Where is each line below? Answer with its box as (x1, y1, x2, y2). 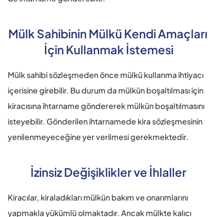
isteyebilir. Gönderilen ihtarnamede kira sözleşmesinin (8, 116, 202, 126)
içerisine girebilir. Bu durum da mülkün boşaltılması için (8, 85, 203, 95)
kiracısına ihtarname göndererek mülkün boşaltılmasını (8, 100, 204, 111)
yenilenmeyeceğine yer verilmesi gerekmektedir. (8, 131, 188, 142)
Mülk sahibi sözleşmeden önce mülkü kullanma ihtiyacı (8, 69, 203, 80)
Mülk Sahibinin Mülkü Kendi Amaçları (8, 26, 207, 41)
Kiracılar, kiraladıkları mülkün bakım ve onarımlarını (8, 192, 188, 202)
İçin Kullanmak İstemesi (44, 42, 173, 57)
